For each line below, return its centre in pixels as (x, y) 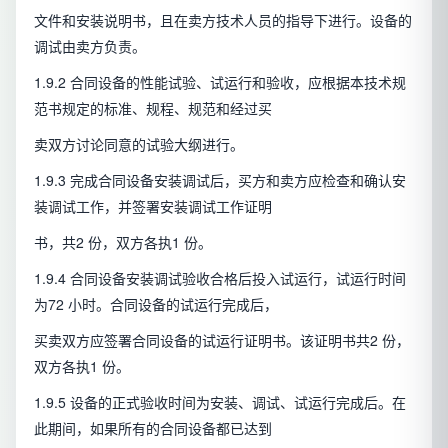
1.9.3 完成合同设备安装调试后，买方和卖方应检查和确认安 (220, 180)
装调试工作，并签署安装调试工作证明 (153, 206)
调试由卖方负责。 (90, 46)
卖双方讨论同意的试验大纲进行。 (139, 144)
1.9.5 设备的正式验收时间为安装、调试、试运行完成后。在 (220, 402)
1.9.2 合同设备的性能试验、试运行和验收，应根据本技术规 (220, 82)
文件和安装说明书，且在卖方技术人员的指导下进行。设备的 (223, 20)
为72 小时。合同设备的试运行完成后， (156, 304)
